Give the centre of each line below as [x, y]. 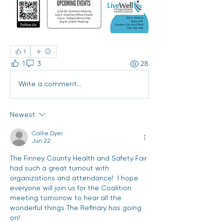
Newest [23, 114]
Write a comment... [50, 84]
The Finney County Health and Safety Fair [78, 158]
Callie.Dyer [47, 133]
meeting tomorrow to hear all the [66, 197]
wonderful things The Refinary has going [76, 207]
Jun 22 [41, 140]
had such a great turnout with [59, 168]
